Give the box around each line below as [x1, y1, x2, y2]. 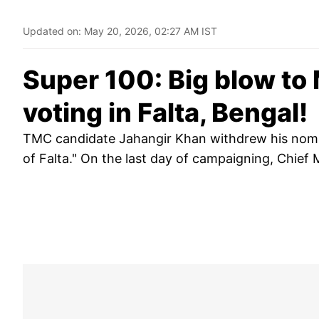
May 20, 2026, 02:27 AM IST [84, 25, 217, 38]
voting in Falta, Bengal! [23, 97, 308, 129]
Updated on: [23, 25, 84, 38]
